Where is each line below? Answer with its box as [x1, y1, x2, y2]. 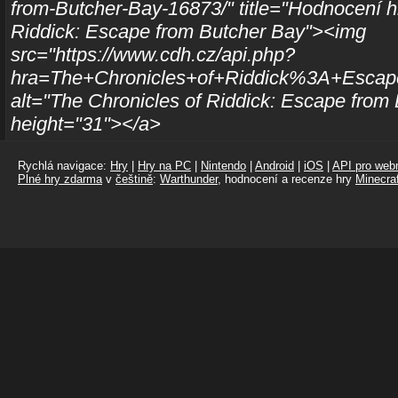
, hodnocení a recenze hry [218, 172, 355, 186]
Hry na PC [138, 159, 191, 172]
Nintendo [201, 159, 246, 172]
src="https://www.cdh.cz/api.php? [10, 44, 295, 66]
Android [255, 159, 294, 172]
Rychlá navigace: [18, 159, 110, 172]
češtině [115, 172, 153, 186]
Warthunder [160, 172, 218, 186]
